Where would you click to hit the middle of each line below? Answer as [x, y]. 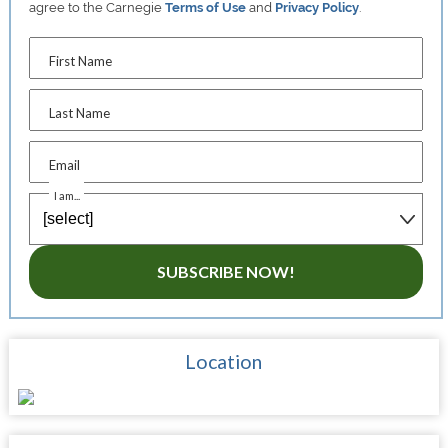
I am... [67, 195]
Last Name [80, 112]
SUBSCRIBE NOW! [225, 271]
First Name [81, 60]
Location [224, 362]
